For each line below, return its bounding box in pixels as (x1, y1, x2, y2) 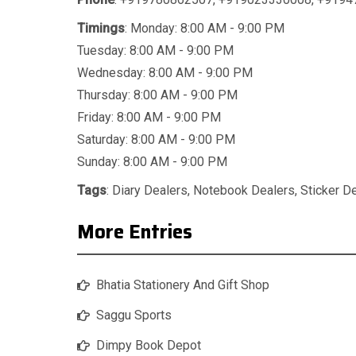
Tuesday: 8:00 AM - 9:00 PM (77, 43, 234, 59)
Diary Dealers (112, 183, 188, 199)
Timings (77, 21, 125, 37)
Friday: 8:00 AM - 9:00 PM (77, 110, 221, 126)
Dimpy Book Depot (96, 338, 201, 354)
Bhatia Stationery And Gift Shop (96, 277, 269, 293)
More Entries (77, 217, 192, 248)
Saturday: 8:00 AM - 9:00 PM (77, 132, 235, 148)
